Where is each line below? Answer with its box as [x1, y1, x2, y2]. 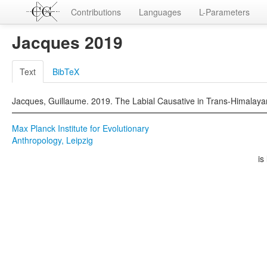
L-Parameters [199, 6, 250, 18]
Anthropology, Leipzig [12, 134, 93, 146]
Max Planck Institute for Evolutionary [12, 122, 149, 134]
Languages [139, 6, 181, 18]
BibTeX [52, 66, 79, 77]
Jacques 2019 [12, 30, 123, 54]
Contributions [71, 6, 121, 18]
